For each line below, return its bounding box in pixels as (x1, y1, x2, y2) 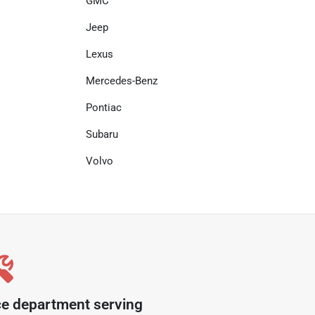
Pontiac (86, 101, 122, 114)
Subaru (86, 128, 118, 141)
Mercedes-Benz (86, 75, 157, 87)
